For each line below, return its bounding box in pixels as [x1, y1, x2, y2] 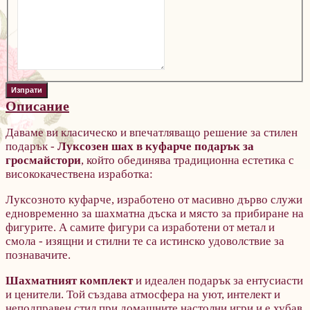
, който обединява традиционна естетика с [81, 153, 294, 167]
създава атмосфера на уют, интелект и [85, 287, 280, 301]
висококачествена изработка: [6, 167, 153, 181]
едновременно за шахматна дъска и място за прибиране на [6, 206, 304, 220]
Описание [6, 98, 69, 113]
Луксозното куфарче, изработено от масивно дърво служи [6, 192, 302, 206]
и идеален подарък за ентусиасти [133, 273, 303, 287]
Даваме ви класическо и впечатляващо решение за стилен [6, 125, 298, 139]
